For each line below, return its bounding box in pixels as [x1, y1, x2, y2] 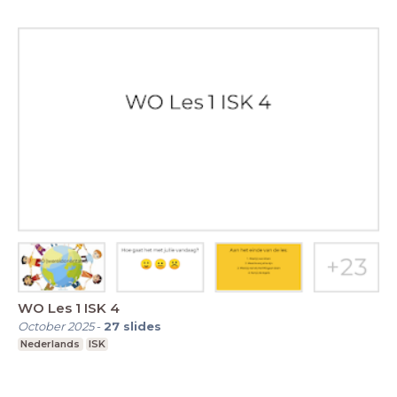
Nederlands [20, 338, 81, 351]
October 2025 [18, 319, 94, 334]
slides [123, 319, 161, 334]
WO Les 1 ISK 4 [18, 300, 120, 317]
